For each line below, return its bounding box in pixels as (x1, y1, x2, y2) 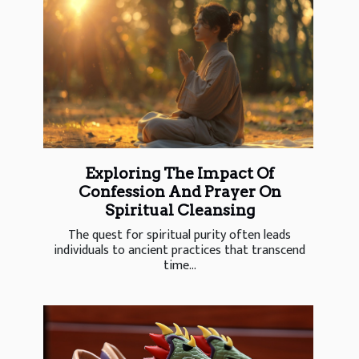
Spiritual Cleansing (104, 201, 255, 220)
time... (163, 255, 196, 277)
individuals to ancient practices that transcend (54, 240, 305, 262)
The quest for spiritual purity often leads (68, 224, 291, 247)
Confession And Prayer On (78, 183, 281, 202)
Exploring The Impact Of (85, 164, 274, 184)
